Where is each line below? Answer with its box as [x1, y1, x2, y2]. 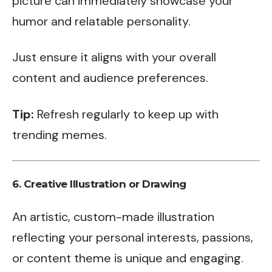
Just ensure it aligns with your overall [12, 49, 216, 65]
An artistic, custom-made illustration [12, 209, 214, 225]
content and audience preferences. [12, 70, 208, 86]
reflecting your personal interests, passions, [12, 229, 253, 245]
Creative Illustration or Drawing [23, 177, 186, 190]
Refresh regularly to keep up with [34, 106, 219, 122]
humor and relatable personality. [12, 13, 191, 29]
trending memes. [12, 126, 107, 143]
